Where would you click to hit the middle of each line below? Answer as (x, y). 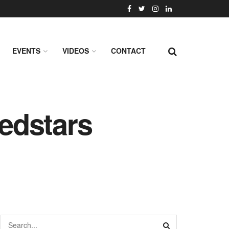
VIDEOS (76, 51)
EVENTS (26, 51)
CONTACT (128, 51)
